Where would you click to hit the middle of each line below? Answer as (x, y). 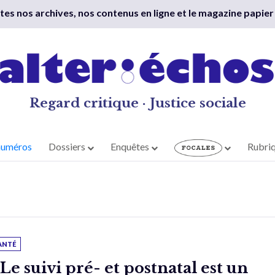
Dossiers (68, 147)
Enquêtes (131, 147)
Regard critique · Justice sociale (137, 103)
